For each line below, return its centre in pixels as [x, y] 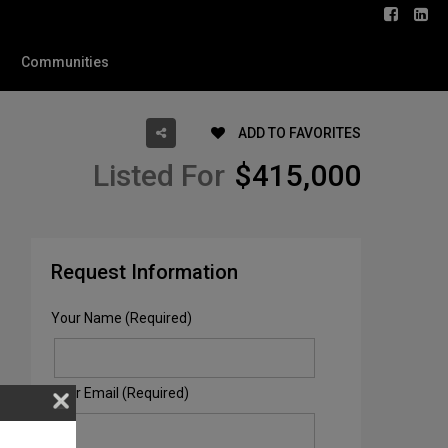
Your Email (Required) [120, 393]
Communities [64, 62]
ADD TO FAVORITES [298, 133]
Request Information [144, 272]
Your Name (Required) [121, 318]
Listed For [159, 175]
